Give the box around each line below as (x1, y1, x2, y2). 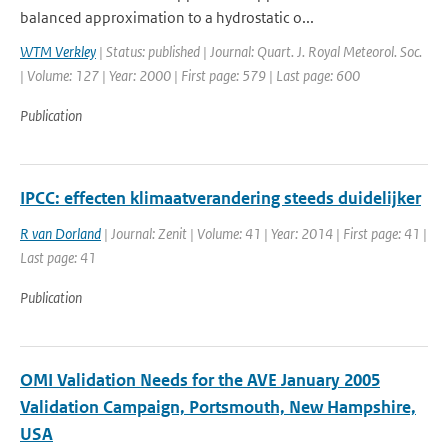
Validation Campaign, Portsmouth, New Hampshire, (20, 396, 416, 418)
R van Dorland (20, 224, 101, 243)
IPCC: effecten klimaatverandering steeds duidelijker (20, 187, 421, 209)
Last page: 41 (20, 248, 96, 267)
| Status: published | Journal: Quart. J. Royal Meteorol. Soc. (96, 42, 422, 61)
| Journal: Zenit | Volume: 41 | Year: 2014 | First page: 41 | (101, 224, 427, 243)
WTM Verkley (20, 42, 96, 61)
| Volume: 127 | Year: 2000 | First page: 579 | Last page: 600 (20, 66, 360, 85)
